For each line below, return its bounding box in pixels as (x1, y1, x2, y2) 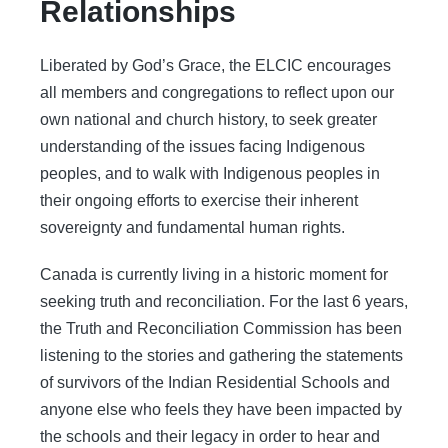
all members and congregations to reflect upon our (40, 84, 394, 101)
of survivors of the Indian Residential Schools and (40, 374, 390, 391)
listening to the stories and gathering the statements (40, 347, 403, 364)
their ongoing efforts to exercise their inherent (40, 192, 358, 209)
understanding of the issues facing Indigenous (40, 138, 365, 155)
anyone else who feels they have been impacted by (40, 401, 402, 418)
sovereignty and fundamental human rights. (40, 219, 345, 236)
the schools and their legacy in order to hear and (40, 428, 380, 445)
